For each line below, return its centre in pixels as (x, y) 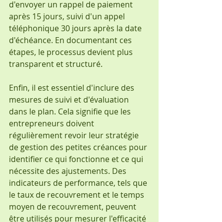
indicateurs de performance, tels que (79, 183)
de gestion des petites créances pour (79, 147)
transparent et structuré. (56, 64)
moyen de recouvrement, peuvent (74, 206)
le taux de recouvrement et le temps (78, 194)
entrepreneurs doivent (53, 123)
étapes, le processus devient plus (72, 52)
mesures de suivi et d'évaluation (70, 99)
